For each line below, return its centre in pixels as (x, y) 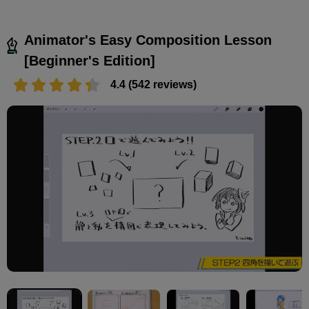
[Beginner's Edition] (89, 61)
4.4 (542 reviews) (153, 85)
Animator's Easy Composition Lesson (148, 40)
